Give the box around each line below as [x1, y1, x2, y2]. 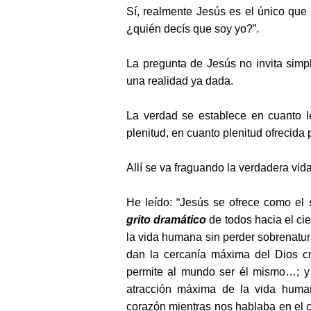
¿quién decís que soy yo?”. [126, 23, 259, 35]
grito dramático [126, 214, 207, 226]
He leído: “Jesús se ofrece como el [126, 196, 309, 208]
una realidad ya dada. [126, 75, 233, 87]
